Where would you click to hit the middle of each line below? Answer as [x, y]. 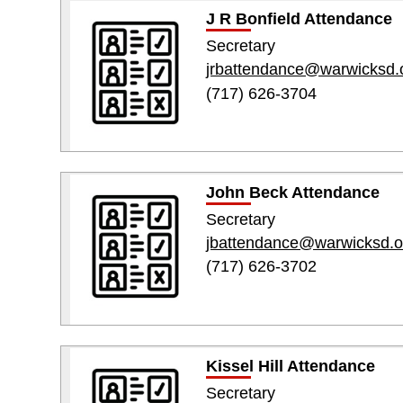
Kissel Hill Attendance [290, 366]
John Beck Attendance [292, 192]
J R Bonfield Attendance [299, 18]
